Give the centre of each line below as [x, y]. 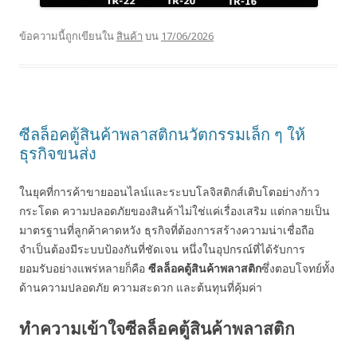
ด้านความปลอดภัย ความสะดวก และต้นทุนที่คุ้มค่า [141, 287]
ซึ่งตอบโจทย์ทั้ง [298, 268]
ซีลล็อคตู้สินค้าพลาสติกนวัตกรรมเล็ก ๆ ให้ [162, 134]
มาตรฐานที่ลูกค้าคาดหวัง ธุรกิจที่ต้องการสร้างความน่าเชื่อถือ [167, 230]
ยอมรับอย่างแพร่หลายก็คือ [84, 268]
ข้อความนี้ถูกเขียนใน [68, 36]
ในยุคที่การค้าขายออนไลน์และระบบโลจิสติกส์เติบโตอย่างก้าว [169, 192]
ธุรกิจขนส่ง [58, 153]
